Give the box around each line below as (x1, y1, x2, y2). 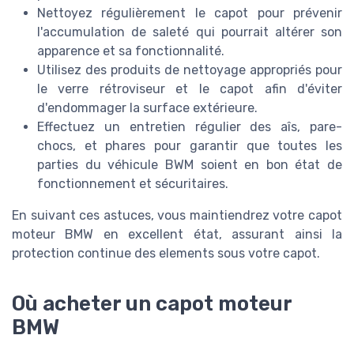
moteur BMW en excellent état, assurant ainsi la (12, 227, 342, 243)
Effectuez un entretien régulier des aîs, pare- (37, 119, 342, 135)
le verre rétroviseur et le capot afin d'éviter (37, 81, 342, 97)
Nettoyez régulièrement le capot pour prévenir (37, 6, 342, 21)
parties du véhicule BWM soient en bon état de (37, 157, 342, 173)
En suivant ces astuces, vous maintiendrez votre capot (12, 208, 342, 224)
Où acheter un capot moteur (12, 291, 292, 315)
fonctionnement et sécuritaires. (37, 176, 228, 192)
